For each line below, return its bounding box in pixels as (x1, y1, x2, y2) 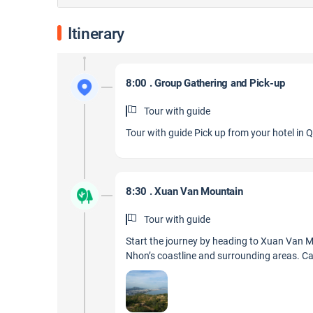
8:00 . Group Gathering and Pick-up (126, 77, 285, 89)
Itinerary (68, 24, 124, 43)
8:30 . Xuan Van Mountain (126, 185, 243, 198)
